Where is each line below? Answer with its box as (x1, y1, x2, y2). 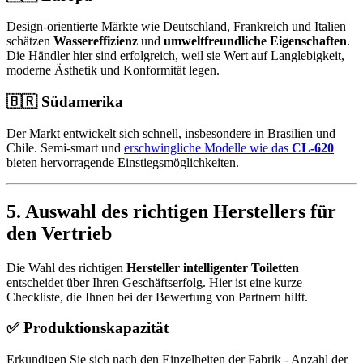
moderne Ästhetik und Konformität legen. (6, 63, 220, 78)
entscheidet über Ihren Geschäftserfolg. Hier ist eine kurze (6, 275, 302, 289)
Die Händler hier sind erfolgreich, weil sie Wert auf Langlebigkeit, (6, 49, 344, 63)
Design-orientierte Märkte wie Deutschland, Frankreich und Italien (6, 19, 346, 34)
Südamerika (41, 93, 123, 111)
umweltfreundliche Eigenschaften (164, 34, 347, 49)
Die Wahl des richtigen (6, 260, 126, 275)
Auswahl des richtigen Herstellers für (25, 200, 336, 222)
